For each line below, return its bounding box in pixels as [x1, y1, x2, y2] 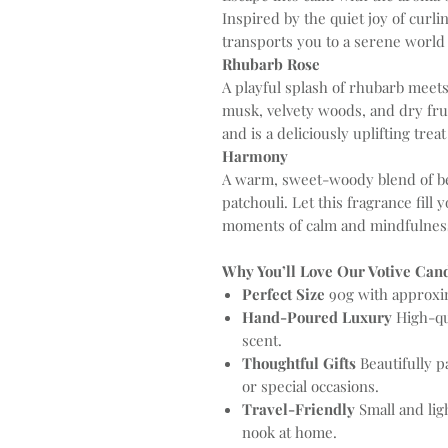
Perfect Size [242, 284, 325, 304]
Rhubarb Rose [222, 54, 320, 74]
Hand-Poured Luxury [242, 307, 392, 327]
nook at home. [242, 422, 337, 442]
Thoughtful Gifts [242, 353, 356, 373]
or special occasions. [242, 376, 379, 396]
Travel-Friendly [242, 399, 355, 419]
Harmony [222, 146, 288, 166]
